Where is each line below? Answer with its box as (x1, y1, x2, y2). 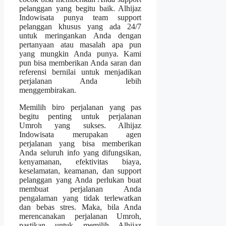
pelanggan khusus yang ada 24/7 (19, 22, 142, 31)
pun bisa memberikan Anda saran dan (19, 58, 142, 67)
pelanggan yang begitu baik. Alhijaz (19, 4, 142, 13)
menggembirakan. (19, 85, 76, 94)
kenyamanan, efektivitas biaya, (19, 157, 142, 166)
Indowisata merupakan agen (19, 130, 142, 139)
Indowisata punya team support (19, 13, 142, 22)
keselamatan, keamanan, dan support (19, 166, 142, 175)
